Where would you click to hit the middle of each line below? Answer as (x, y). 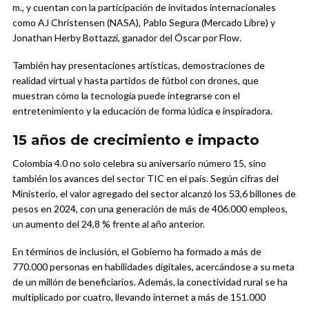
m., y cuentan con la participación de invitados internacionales (144, 8)
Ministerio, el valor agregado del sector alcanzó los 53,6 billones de (154, 194)
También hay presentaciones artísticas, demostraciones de (139, 66)
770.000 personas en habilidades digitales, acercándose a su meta (153, 267)
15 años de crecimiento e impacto (136, 140)
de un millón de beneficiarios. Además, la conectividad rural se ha (150, 282)
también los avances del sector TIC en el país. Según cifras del (146, 179)
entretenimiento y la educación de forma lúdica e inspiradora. (142, 111)
